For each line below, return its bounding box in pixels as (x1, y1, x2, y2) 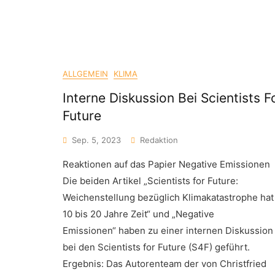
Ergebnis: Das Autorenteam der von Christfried (63, 258, 266, 269)
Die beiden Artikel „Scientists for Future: (63, 175, 238, 187)
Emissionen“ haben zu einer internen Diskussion (63, 225, 273, 236)
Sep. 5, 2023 (72, 135, 121, 145)
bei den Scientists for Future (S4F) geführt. (63, 241, 250, 253)
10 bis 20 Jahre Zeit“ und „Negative (63, 208, 214, 220)
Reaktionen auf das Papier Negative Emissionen (63, 158, 270, 170)
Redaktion (140, 135, 178, 145)
